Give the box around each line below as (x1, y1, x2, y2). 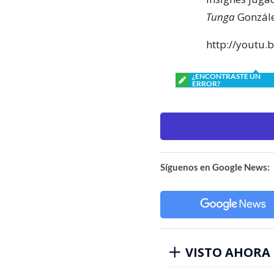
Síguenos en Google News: (160, 161, 270, 172)
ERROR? (192, 78, 220, 88)
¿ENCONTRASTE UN (192, 71, 261, 81)
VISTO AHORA (185, 243, 270, 261)
